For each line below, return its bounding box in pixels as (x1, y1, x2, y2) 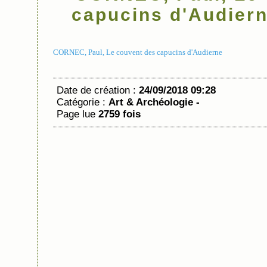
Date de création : (57, 85, 139, 96)
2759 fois (98, 108, 141, 120)
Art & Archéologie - (108, 97, 200, 108)
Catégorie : (57, 97, 108, 108)
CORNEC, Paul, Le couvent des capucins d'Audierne (53, 48, 222, 57)
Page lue (57, 108, 98, 120)
